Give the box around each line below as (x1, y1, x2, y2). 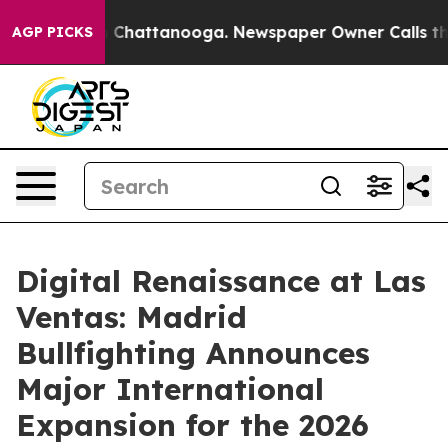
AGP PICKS (12, 23, 93, 41)
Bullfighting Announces (16, 334, 370, 372)
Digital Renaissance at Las (16, 262, 426, 300)
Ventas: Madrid (16, 298, 247, 336)
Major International (16, 370, 324, 408)
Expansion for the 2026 (16, 406, 369, 444)
